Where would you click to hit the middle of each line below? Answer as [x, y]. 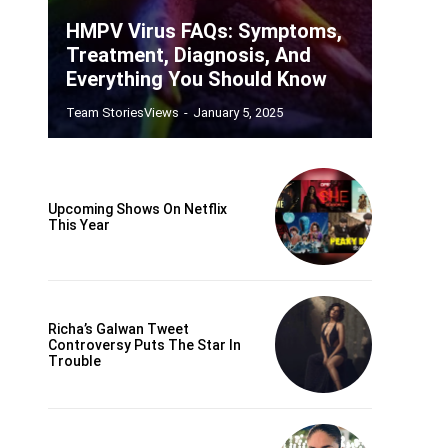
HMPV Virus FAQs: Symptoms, [204, 31]
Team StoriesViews [122, 113]
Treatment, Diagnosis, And [188, 55]
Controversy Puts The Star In [144, 344]
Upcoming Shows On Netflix [137, 208]
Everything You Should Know [196, 79]
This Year [79, 224]
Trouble [74, 360]
